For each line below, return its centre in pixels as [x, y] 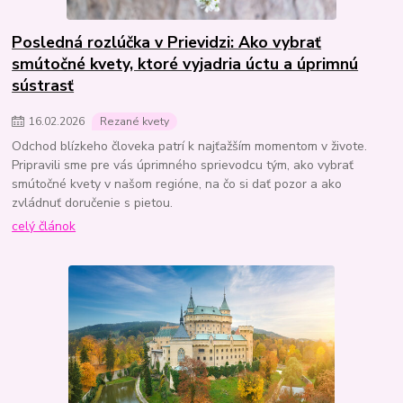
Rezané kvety [134, 121]
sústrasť [43, 86]
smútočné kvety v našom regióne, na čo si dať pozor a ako [177, 184]
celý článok [44, 227]
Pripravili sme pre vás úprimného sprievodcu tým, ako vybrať [183, 165]
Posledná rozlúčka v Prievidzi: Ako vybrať [167, 43]
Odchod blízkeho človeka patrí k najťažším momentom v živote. [190, 146]
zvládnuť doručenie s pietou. [93, 202]
